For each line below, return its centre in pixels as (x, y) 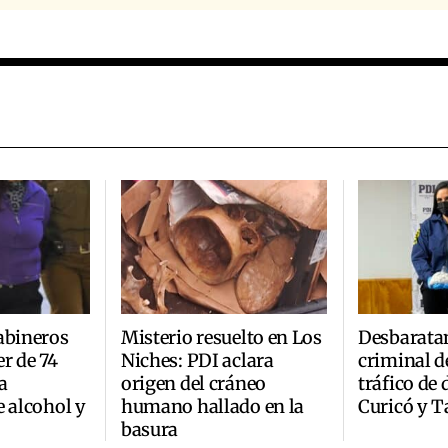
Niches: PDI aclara (197, 360)
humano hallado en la (212, 406)
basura (149, 429)
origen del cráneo (193, 383)
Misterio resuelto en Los (221, 337)
